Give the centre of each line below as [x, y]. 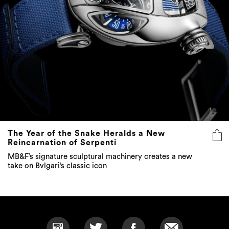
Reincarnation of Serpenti [62, 143]
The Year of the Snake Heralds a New [86, 134]
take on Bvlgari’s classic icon [57, 166]
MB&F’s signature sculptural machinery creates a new [100, 157]
